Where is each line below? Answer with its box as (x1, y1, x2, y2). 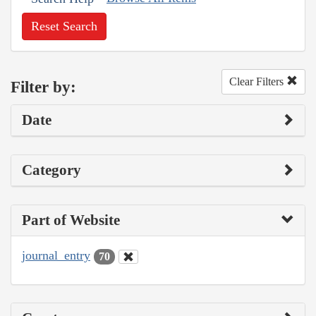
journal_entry (22, 248, 90, 263)
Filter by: (11, 78, 76, 96)
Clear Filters (229, 75, 286, 88)
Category (22, 162, 81, 179)
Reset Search (31, 19, 97, 34)
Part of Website (22, 212, 120, 229)
